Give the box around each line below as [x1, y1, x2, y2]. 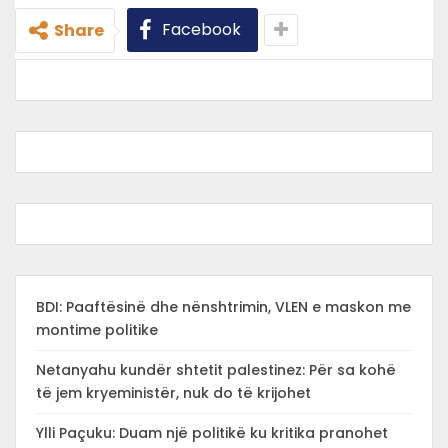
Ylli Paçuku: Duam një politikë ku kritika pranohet [36, 423, 388, 443]
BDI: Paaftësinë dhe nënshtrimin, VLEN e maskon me [36, 297, 411, 317]
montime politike [36, 320, 158, 340]
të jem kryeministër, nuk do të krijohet [36, 383, 311, 403]
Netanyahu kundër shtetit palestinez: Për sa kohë [36, 360, 396, 380]
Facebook [162, 18, 241, 41]
